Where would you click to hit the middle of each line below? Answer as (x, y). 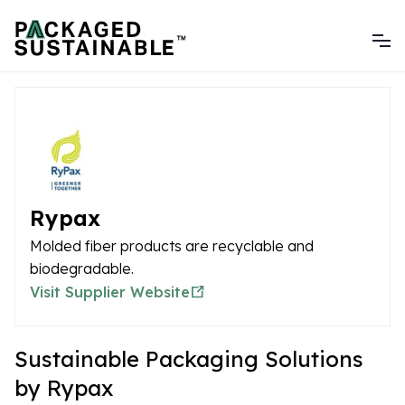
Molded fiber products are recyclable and (172, 246)
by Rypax (64, 388)
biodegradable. (82, 268)
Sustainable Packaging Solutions (189, 359)
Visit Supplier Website (110, 292)
